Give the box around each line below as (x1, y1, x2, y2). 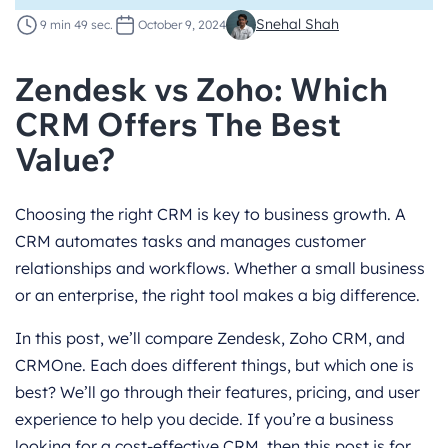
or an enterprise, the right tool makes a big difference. (15, 284, 420, 305)
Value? (15, 138, 116, 179)
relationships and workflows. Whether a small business (15, 257, 425, 278)
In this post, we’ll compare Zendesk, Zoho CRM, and (15, 327, 405, 348)
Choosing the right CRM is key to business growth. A (15, 203, 406, 224)
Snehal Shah (256, 15, 339, 34)
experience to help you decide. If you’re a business (15, 408, 394, 429)
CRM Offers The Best (15, 103, 341, 144)
